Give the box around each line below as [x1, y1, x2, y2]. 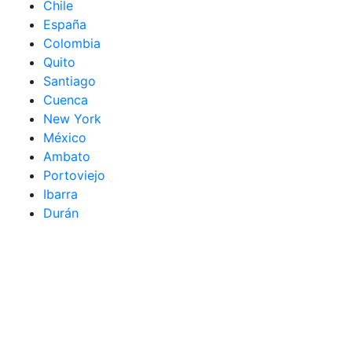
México [43, 130, 86, 146]
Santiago [43, 73, 96, 90]
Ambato [43, 148, 90, 165]
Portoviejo [43, 167, 105, 184]
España [43, 16, 86, 33]
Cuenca [43, 92, 88, 108]
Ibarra [43, 186, 78, 203]
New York [43, 111, 101, 127]
